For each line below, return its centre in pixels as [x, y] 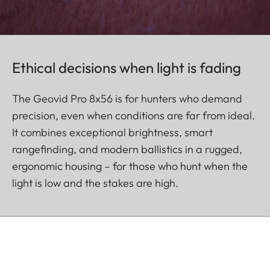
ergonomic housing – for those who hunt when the [130, 166]
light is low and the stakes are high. [95, 183]
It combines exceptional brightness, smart [112, 133]
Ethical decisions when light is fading [127, 68]
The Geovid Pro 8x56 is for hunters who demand [127, 99]
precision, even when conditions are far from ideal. [133, 116]
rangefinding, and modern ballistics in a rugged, [127, 149]
